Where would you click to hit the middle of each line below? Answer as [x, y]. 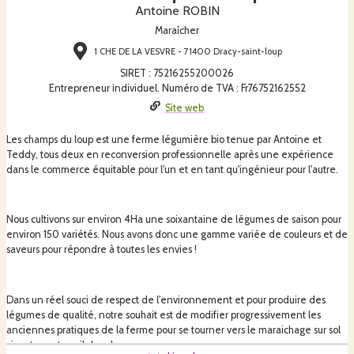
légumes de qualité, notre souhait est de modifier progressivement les [164, 314]
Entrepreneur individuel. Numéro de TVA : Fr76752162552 [177, 88]
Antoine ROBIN [177, 11]
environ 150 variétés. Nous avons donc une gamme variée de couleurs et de [177, 235]
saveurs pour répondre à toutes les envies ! [102, 250]
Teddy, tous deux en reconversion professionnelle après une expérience [170, 154]
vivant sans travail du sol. [61, 345]
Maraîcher [177, 30]
